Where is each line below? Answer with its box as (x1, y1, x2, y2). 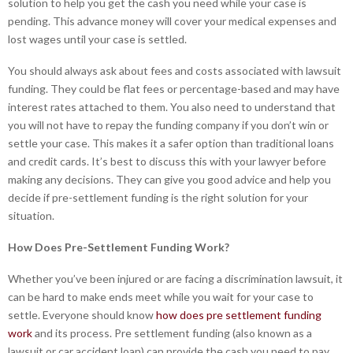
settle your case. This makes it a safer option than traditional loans (8, 136, 334, 150)
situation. (8, 209, 54, 223)
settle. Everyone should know (8, 308, 156, 322)
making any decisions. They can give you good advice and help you (8, 173, 331, 187)
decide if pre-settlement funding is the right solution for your (8, 191, 308, 205)
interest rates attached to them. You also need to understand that (8, 100, 336, 114)
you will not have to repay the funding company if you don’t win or (8, 118, 329, 132)
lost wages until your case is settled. (8, 32, 187, 46)
